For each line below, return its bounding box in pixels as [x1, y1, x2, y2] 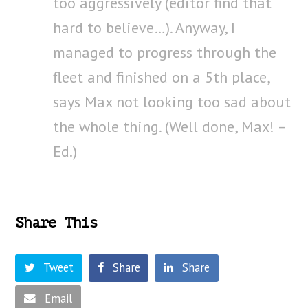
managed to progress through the [53, 42, 277, 63]
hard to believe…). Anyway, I [53, 17, 236, 38]
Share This [15, 215, 98, 232]
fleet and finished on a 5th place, [53, 67, 270, 87]
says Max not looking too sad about [53, 91, 291, 112]
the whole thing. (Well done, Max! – [53, 116, 287, 137]
